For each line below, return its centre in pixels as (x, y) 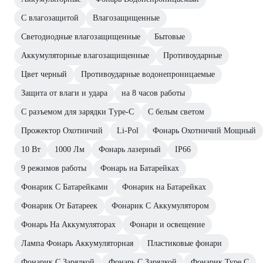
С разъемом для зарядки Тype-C (77, 112)
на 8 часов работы (153, 93)
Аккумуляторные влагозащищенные (85, 55)
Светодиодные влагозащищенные (81, 36)
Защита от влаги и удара (64, 93)
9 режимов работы (54, 168)
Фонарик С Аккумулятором (160, 205)
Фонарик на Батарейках (164, 187)
